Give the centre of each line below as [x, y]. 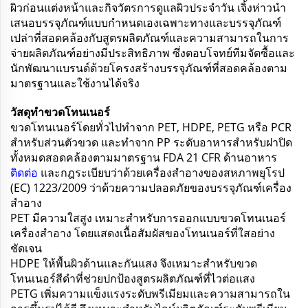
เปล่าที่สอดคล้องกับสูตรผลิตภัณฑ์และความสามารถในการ [150, 37]
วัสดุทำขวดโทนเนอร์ [60, 112]
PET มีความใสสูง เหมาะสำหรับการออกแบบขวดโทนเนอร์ [148, 218]
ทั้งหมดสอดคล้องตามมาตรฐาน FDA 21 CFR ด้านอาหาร [144, 157]
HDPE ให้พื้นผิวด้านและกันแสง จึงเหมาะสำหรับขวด [134, 263]
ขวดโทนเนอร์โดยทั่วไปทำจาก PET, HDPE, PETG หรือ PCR [151, 127]
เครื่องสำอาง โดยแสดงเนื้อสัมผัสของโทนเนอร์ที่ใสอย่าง [143, 233]
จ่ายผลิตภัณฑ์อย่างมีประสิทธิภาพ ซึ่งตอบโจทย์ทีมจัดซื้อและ [153, 53]
